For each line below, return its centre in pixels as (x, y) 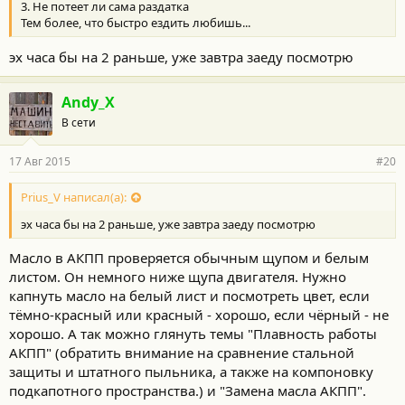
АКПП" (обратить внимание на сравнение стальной (182, 353)
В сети (79, 122)
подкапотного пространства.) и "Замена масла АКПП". (188, 391)
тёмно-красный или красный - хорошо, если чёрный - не (199, 315)
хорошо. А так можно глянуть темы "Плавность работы (193, 334)
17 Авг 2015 (40, 161)
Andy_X (88, 102)
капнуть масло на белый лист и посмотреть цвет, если (189, 296)
